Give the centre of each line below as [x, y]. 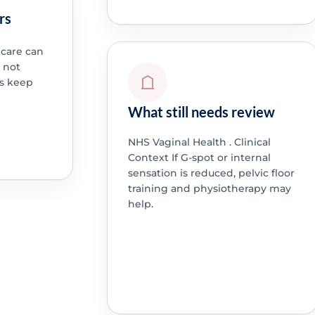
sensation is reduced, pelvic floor [211, 173]
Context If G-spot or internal [199, 157]
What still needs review [201, 111]
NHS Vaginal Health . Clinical [199, 142]
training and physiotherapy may [209, 188]
